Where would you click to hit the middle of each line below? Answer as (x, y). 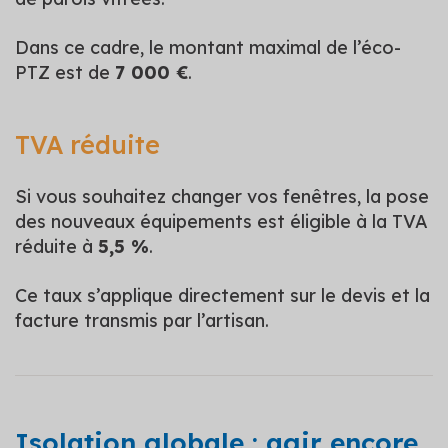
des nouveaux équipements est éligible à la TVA (221, 221)
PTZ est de (65, 72)
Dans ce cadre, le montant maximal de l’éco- (208, 47)
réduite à (56, 246)
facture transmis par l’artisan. (142, 320)
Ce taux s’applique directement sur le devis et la (222, 295)
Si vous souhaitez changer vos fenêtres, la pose (222, 196)
